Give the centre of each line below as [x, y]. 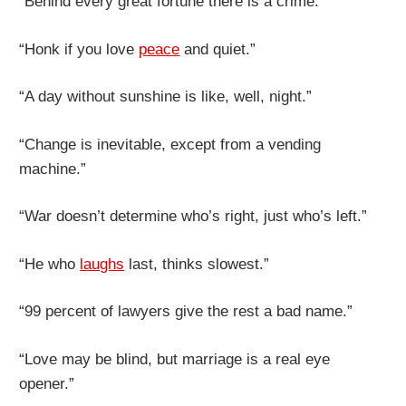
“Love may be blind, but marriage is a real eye [175, 359]
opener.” [47, 383]
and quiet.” [218, 49]
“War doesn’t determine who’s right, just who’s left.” [193, 217]
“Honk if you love [79, 49]
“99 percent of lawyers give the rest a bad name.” [186, 312]
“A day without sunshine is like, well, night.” [166, 97]
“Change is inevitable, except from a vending [170, 144]
